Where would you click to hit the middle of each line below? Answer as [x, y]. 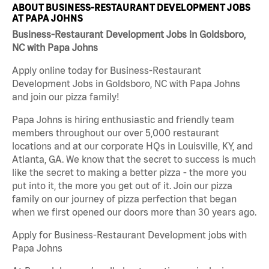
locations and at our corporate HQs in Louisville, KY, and [132, 146]
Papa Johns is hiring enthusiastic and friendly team [123, 120]
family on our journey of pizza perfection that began [124, 199]
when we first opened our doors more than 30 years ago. [134, 212]
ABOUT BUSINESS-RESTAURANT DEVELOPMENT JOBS [131, 7]
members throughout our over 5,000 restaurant [116, 133]
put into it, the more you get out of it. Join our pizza [122, 186]
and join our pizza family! [66, 97]
